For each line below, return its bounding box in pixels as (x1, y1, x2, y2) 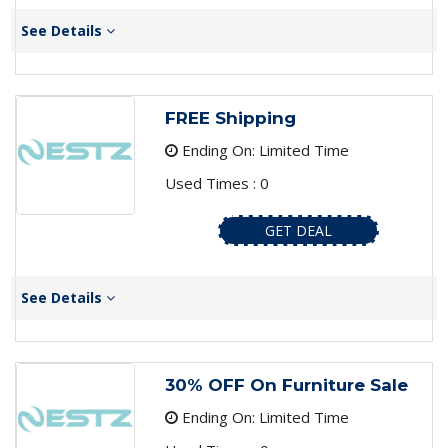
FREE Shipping (164, 108, 296, 129)
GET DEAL (264, 221, 332, 241)
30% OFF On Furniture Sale (164, 375, 408, 396)
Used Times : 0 (164, 173, 269, 194)
